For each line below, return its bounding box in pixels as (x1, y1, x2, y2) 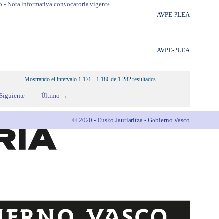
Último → (41, 92, 67, 99)
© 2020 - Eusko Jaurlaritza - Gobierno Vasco (72, 116, 190, 124)
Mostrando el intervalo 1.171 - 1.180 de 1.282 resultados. (24, 76, 157, 83)
